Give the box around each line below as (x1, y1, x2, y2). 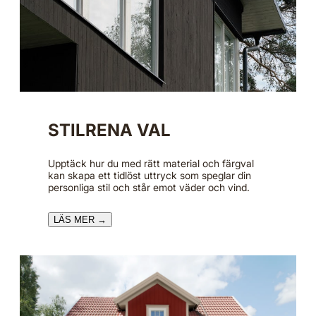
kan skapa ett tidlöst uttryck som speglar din (48, 169, 251, 181)
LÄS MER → (54, 214, 107, 225)
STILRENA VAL (48, 119, 171, 140)
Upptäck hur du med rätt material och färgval (48, 157, 254, 169)
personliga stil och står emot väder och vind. (48, 181, 250, 193)
